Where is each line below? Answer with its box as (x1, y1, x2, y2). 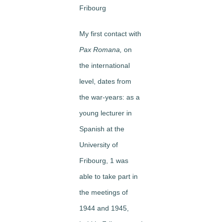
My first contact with (79, 29, 141, 38)
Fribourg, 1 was (79, 156, 128, 165)
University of (79, 140, 118, 149)
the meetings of (79, 188, 128, 196)
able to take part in (79, 172, 138, 180)
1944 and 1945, (79, 204, 129, 212)
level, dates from (79, 77, 131, 85)
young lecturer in (79, 109, 132, 117)
